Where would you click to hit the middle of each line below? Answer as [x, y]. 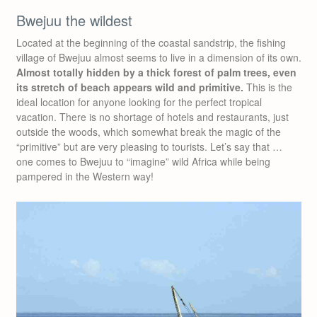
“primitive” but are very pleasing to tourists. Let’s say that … [149, 146]
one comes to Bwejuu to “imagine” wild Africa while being [143, 161]
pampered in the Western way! [85, 176]
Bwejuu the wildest [74, 20]
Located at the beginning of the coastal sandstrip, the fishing [151, 42]
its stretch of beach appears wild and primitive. [130, 87]
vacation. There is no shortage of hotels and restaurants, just [152, 117]
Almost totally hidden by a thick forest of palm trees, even [156, 72]
